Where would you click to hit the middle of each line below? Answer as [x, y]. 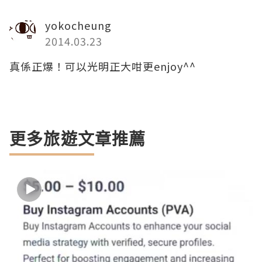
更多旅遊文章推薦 [78, 139]
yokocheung [78, 25]
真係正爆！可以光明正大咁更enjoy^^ [103, 66]
